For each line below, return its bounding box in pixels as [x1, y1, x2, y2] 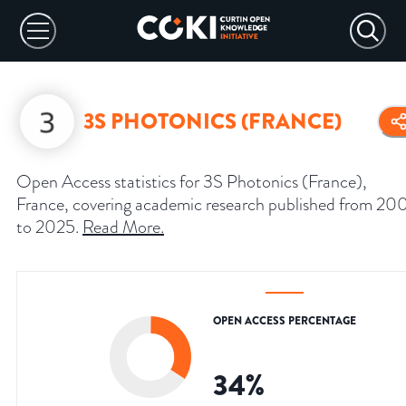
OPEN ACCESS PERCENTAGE [213, 313, 356, 330]
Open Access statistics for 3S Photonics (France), [16, 169, 367, 195]
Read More [82, 214, 160, 240]
